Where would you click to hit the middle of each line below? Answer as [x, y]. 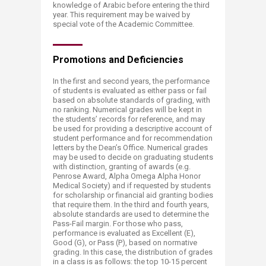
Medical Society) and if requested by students [132, 186]
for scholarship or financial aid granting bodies [133, 195]
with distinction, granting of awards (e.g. [122, 167]
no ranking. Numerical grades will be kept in [127, 110]
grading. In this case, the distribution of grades [133, 252]
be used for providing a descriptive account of [132, 129]
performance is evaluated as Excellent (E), [124, 233]
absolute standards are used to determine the [131, 214]
